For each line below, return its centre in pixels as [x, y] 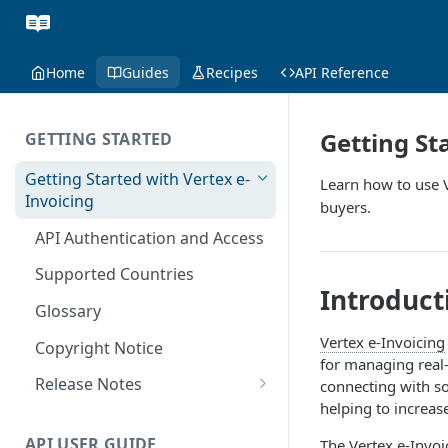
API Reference [342, 72]
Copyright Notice [99, 347]
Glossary [68, 311]
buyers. [345, 207]
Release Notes [88, 384]
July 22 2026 [89, 413]
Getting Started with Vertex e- [137, 178]
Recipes [232, 72]
